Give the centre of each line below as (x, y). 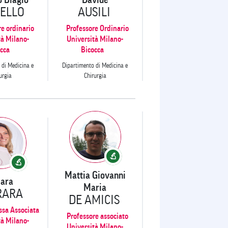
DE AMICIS (94, 200)
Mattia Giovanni (95, 175)
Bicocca (93, 50)
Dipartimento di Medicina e (95, 65)
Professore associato (98, 216)
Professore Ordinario (98, 28)
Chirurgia (95, 75)
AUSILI (94, 12)
